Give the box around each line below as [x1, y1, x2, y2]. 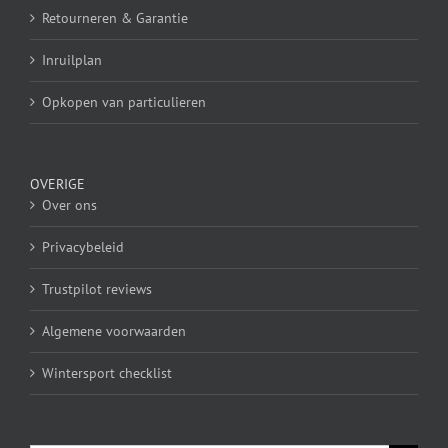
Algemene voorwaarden [42, 322, 186, 341]
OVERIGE [30, 175, 85, 194]
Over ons [42, 196, 97, 215]
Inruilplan [42, 51, 102, 70]
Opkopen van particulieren [42, 93, 206, 112]
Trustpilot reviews [42, 280, 152, 299]
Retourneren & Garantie [42, 9, 188, 28]
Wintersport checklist [42, 364, 172, 383]
